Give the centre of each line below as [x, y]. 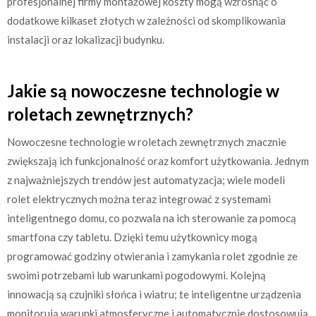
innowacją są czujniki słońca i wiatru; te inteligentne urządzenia [154, 294]
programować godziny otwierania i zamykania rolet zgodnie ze [152, 256]
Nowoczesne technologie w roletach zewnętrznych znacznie [147, 142]
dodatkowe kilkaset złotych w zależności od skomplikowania [146, 20]
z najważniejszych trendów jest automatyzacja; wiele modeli [146, 180]
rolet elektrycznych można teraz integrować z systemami [139, 199]
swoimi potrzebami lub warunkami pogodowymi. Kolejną [136, 275]
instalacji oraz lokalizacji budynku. [86, 39]
